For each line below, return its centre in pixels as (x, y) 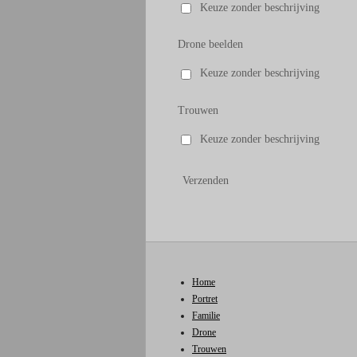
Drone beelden (210, 44)
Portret (205, 298)
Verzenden (206, 180)
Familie (206, 315)
